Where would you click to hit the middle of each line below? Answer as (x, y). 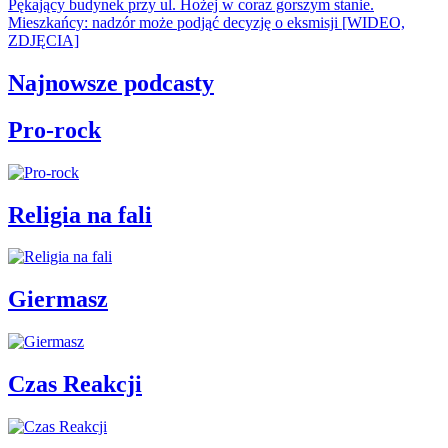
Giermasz (58, 299)
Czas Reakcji (75, 384)
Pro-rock (54, 129)
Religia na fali (80, 214)
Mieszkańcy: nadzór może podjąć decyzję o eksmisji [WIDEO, (206, 22)
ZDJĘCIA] (43, 40)
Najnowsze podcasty (111, 82)
